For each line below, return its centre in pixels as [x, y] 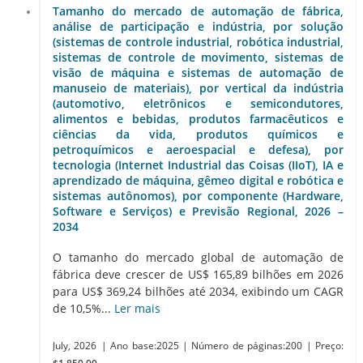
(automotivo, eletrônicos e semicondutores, [198, 103]
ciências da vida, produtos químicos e [198, 134]
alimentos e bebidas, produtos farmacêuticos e [198, 118]
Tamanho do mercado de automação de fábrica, [198, 11]
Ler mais [137, 309]
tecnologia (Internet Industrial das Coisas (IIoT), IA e [198, 164]
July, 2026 [75, 346]
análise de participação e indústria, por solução [198, 26]
